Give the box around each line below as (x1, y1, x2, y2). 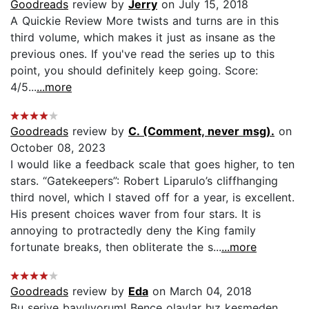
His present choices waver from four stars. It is (10, 206, 261, 221)
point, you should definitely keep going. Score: (10, 63, 258, 77)
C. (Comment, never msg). (128, 123, 275, 138)
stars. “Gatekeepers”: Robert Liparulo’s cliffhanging (10, 173, 278, 188)
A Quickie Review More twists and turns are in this (10, 13, 279, 28)
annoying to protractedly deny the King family (10, 223, 256, 237)
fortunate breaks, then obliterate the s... (10, 239, 221, 254)
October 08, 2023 (10, 140, 106, 154)
